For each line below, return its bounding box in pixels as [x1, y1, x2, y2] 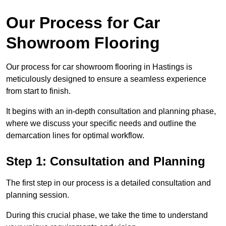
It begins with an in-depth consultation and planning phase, [6, 107, 216, 116]
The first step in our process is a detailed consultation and [6, 179, 211, 188]
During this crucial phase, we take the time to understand [6, 211, 208, 220]
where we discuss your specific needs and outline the [6, 119, 196, 128]
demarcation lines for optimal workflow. [6, 131, 144, 140]
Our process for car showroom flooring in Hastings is [6, 63, 192, 72]
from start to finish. [6, 87, 73, 96]
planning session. [6, 191, 69, 200]
